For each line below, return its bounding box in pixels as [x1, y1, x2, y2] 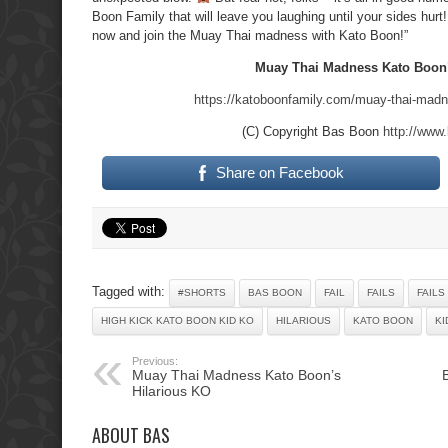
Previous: [132, 354, 178, 367]
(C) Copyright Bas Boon [241, 123, 383, 139]
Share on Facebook [215, 163, 344, 181]
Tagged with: [92, 283, 169, 299]
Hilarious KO [132, 382, 211, 399]
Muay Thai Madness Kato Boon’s [132, 366, 341, 383]
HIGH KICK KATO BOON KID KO [101, 314, 254, 326]
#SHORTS [178, 286, 226, 298]
